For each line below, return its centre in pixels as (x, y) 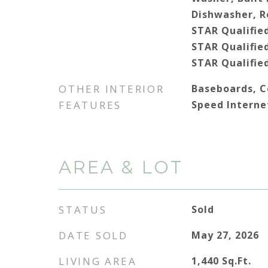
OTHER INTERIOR (112, 89)
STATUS (83, 210)
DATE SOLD (93, 235)
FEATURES (90, 105)
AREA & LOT (121, 167)
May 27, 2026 (226, 235)
